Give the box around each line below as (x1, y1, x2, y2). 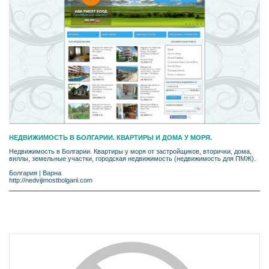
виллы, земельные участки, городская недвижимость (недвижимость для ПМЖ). (9, 154, 256, 162)
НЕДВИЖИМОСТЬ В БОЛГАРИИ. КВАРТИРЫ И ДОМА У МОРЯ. (9, 133, 212, 141)
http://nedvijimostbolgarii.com (9, 176, 92, 184)
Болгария (9, 169, 37, 177)
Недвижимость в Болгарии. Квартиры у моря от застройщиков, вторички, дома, (9, 147, 252, 155)
